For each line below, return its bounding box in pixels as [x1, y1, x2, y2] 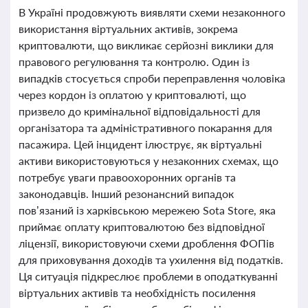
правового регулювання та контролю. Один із [19, 55, 250, 68]
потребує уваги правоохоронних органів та [19, 170, 236, 184]
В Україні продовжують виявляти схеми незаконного [19, 5, 285, 19]
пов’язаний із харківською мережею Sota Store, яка [19, 203, 276, 217]
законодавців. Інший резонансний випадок [19, 187, 234, 200]
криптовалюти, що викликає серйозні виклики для [19, 38, 274, 52]
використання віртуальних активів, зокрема [19, 22, 238, 35]
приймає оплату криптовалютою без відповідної [19, 220, 265, 233]
